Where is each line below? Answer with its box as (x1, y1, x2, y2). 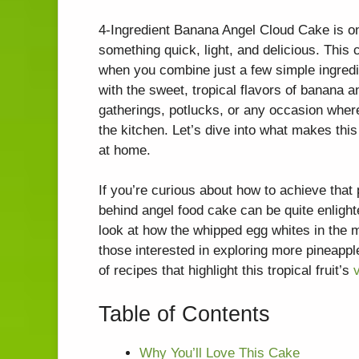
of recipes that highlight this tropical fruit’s (99, 263, 353, 279)
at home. (99, 142, 151, 158)
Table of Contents (99, 301, 270, 326)
